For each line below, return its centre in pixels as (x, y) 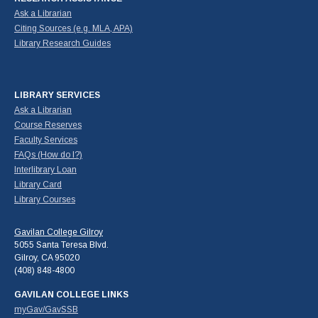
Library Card (38, 184)
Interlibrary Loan (45, 169)
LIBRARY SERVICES (57, 95)
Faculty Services (46, 139)
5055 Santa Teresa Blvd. (61, 245)
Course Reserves (48, 125)
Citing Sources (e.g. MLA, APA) (73, 28)
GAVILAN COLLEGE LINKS (71, 294)
